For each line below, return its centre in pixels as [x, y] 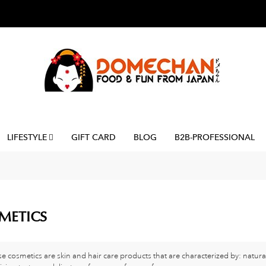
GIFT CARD [93, 137]
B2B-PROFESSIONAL [214, 137]
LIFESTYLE [27, 137]
